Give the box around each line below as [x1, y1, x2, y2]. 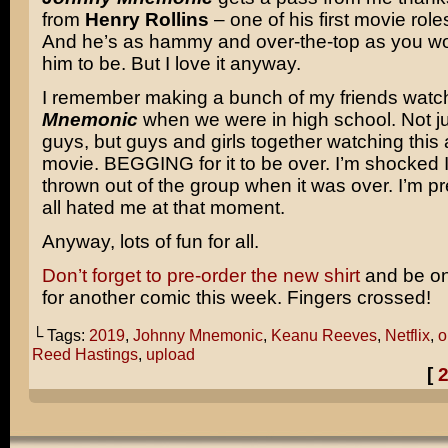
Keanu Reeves [270, 326, 377, 344]
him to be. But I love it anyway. [41, 53, 301, 74]
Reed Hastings [31, 345, 138, 363]
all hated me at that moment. [41, 197, 285, 218]
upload [145, 345, 195, 363]
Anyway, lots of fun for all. [41, 231, 259, 252]
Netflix [384, 326, 430, 344]
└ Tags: [31, 326, 89, 344]
